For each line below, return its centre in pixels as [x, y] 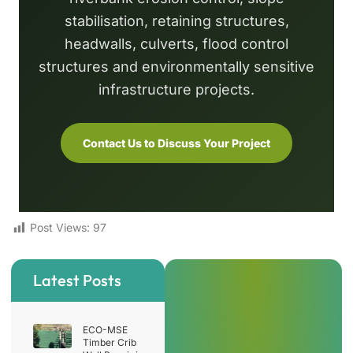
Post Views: [60, 228]
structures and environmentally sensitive [176, 67]
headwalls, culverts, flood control [176, 44]
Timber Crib [109, 342]
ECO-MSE [105, 329]
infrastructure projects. [176, 90]
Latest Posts [77, 280]
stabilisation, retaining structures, [176, 21]
